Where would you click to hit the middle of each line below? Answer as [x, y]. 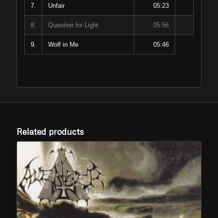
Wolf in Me [63, 45]
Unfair [56, 6]
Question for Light [73, 25]
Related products [50, 132]
